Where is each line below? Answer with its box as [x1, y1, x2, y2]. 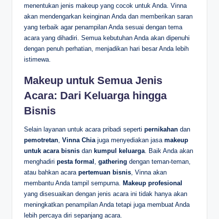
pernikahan [144, 126, 178, 133]
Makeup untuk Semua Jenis [24, 74, 162, 87]
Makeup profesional [123, 179, 182, 187]
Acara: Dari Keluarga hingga [24, 89, 167, 102]
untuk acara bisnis [24, 147, 80, 155]
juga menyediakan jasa [95, 136, 164, 144]
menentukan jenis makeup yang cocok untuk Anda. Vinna [24, 2, 187, 10]
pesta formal [57, 158, 94, 166]
